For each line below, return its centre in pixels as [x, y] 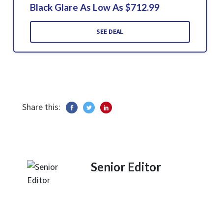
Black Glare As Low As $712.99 [95, 7]
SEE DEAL [110, 31]
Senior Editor [126, 167]
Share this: [41, 107]
